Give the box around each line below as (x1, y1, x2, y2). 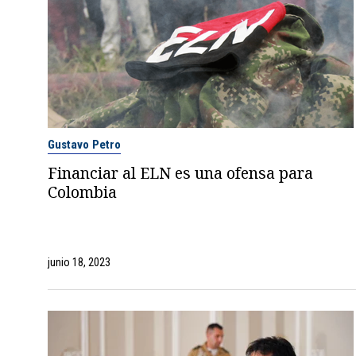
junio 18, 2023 (47, 255, 110, 269)
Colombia (47, 180, 117, 203)
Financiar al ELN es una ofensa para (47, 161, 313, 184)
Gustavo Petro (47, 137, 121, 152)
